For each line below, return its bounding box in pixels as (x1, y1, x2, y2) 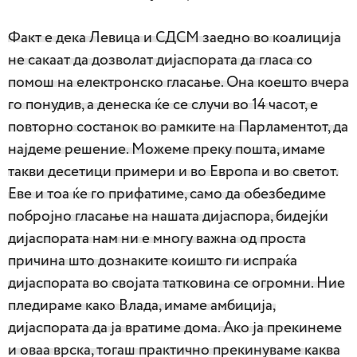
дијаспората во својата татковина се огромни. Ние (8, 275, 345, 291)
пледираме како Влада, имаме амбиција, (8, 297, 276, 313)
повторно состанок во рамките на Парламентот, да (8, 119, 348, 135)
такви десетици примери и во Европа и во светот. (8, 163, 339, 179)
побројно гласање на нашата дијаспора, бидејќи (8, 208, 328, 224)
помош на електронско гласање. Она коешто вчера (8, 74, 349, 90)
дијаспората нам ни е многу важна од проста (8, 230, 306, 246)
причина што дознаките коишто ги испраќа (8, 253, 297, 269)
